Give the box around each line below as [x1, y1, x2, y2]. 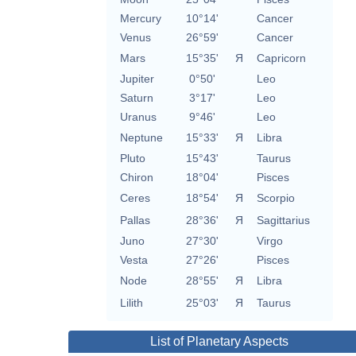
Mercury [119, 12, 161, 25]
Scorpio [256, 192, 295, 205]
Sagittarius [256, 214, 310, 227]
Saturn [119, 91, 153, 105]
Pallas [119, 214, 150, 227]
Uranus [119, 110, 157, 124]
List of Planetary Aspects [150, 335, 288, 349]
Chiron [119, 171, 153, 184]
